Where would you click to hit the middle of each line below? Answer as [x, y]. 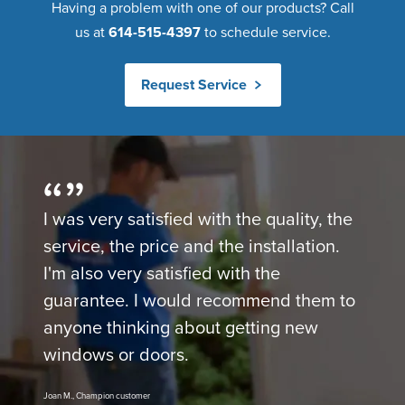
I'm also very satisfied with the [162, 274]
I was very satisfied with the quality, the [198, 220]
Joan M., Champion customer [97, 396]
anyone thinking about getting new [181, 329]
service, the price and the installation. [192, 247]
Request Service [195, 85]
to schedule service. [265, 33]
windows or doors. [116, 356]
